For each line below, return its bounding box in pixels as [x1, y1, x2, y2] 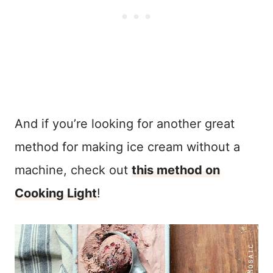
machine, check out [15, 162, 132, 177]
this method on [132, 162, 220, 177]
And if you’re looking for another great [15, 116, 235, 131]
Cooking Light [15, 185, 97, 200]
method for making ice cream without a [15, 139, 240, 154]
